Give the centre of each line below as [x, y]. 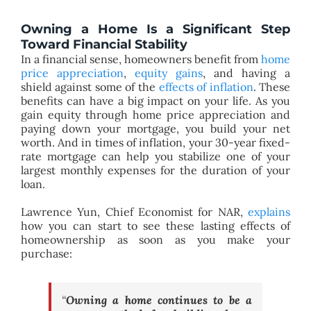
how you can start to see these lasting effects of [155, 225]
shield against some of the [90, 86]
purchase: [46, 253]
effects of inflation [206, 86]
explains [269, 211]
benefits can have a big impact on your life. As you [155, 100]
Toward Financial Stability [104, 44]
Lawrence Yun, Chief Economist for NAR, [134, 211]
